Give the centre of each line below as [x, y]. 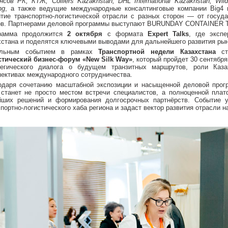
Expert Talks [168, 34]
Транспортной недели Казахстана [157, 52]
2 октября [85, 34]
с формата [125, 34]
